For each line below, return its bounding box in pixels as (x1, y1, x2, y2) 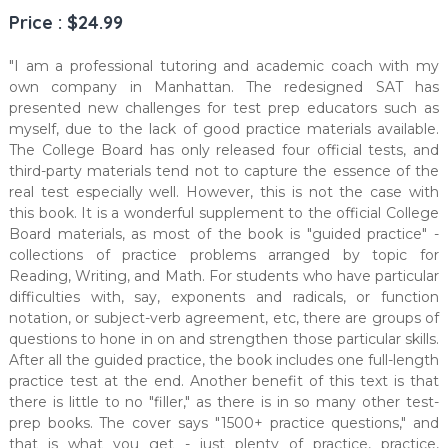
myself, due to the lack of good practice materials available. (8, 120, 440, 139)
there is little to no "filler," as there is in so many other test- (8, 393, 440, 412)
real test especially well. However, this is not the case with (8, 183, 440, 202)
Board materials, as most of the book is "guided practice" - (8, 225, 440, 244)
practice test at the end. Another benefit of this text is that (8, 372, 440, 391)
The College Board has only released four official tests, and (8, 141, 440, 160)
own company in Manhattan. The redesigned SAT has (8, 78, 440, 97)
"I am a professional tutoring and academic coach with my (8, 57, 440, 76)
